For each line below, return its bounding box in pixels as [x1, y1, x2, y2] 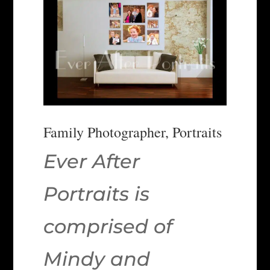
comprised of [43, 214, 173, 238]
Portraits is [43, 181, 150, 206]
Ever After [43, 149, 140, 173]
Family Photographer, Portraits [43, 122, 222, 142]
